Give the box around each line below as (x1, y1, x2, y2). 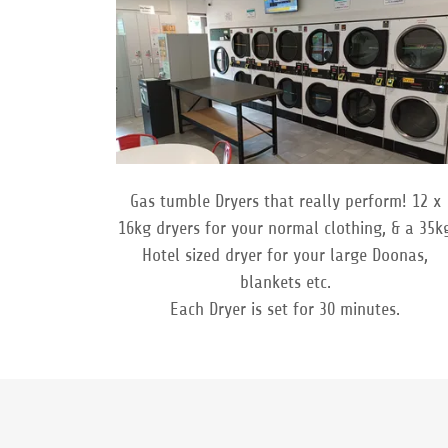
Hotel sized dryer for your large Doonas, (142, 244, 429, 265)
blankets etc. (239, 271, 331, 292)
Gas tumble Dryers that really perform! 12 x (129, 190, 441, 211)
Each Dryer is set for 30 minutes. (170, 298, 401, 319)
